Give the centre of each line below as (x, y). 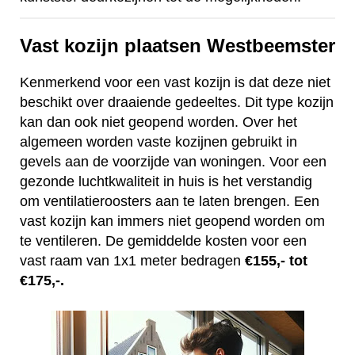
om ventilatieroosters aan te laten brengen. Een (170, 202)
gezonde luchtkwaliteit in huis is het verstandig (166, 182)
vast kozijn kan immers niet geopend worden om (172, 221)
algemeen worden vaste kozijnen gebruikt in (158, 142)
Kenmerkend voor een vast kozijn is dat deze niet (175, 83)
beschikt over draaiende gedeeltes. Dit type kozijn (177, 103)
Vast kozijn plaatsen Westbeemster (177, 46)
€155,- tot (276, 261)
